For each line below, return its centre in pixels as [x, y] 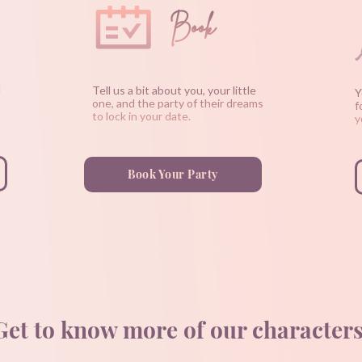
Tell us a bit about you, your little [174, 90]
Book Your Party [173, 174]
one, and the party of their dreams [178, 103]
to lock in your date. [141, 116]
